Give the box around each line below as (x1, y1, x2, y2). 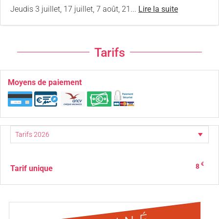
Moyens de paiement (8, 77, 82, 87)
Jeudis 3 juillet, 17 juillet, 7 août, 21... (10, 4, 138, 14)
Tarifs (94, 45, 125, 60)
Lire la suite (138, 4, 178, 14)
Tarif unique (10, 163, 53, 173)
